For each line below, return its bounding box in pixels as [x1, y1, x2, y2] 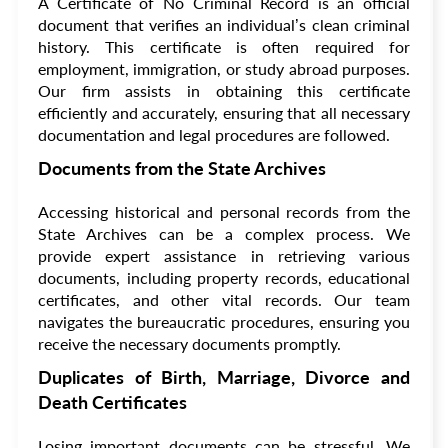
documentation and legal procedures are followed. [38, 125, 390, 144]
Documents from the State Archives [38, 157, 326, 179]
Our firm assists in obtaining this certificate [38, 81, 410, 100]
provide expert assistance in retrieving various [38, 246, 410, 265]
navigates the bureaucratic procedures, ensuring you [38, 312, 410, 331]
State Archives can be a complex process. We [38, 224, 410, 243]
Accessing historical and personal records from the [38, 202, 410, 221]
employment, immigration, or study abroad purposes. [38, 59, 410, 78]
